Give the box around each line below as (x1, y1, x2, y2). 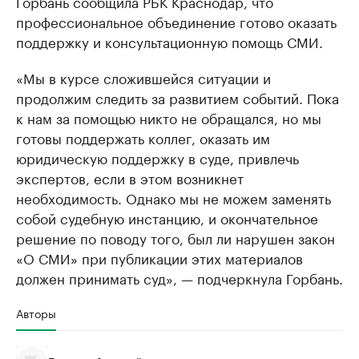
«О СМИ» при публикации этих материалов (16, 247, 303, 268)
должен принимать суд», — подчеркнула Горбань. (16, 267, 343, 288)
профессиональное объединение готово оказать (16, 10, 337, 31)
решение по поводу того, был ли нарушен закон (16, 227, 335, 248)
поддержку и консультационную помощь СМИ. (16, 30, 323, 51)
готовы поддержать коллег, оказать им (16, 127, 270, 147)
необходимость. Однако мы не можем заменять (16, 187, 331, 208)
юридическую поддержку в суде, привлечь (16, 147, 299, 167)
